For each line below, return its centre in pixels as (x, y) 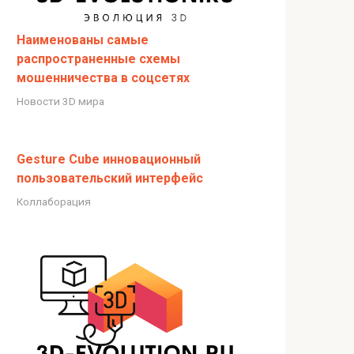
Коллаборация (54, 202)
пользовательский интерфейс (110, 179)
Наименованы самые (83, 40)
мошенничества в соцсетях (103, 78)
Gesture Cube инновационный (109, 160)
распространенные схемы (98, 59)
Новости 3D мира (60, 102)
